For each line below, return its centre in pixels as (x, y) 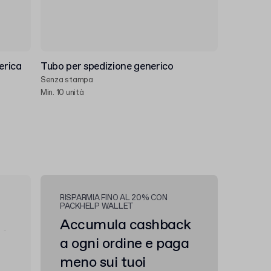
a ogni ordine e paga (125, 244)
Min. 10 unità (62, 93)
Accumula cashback (126, 225)
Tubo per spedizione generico (107, 67)
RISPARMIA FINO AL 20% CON (114, 198)
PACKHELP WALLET (97, 207)
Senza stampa (67, 80)
